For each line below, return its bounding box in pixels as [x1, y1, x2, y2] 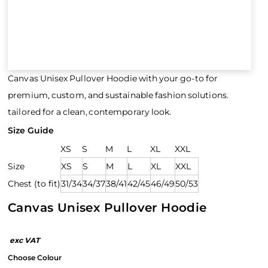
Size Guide [8, 125, 54, 136]
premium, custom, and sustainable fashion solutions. [8, 90, 229, 100]
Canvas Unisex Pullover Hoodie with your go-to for [8, 73, 218, 84]
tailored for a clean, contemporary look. [8, 106, 172, 117]
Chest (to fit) [8, 178, 60, 189]
